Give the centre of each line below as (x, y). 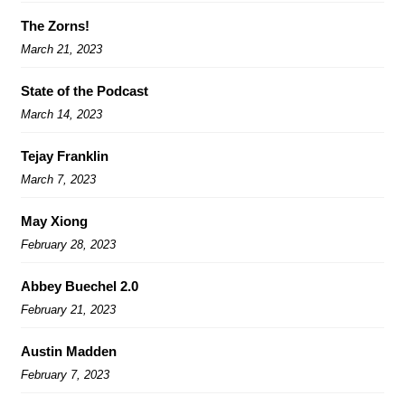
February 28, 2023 (68, 244)
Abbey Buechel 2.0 (80, 286)
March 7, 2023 (58, 179)
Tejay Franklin (65, 155)
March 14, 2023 (61, 114)
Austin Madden (69, 351)
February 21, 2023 (68, 309)
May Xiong (54, 221)
